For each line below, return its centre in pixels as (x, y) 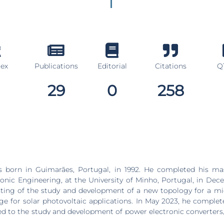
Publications (56, 66)
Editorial (112, 66)
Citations (170, 66)
